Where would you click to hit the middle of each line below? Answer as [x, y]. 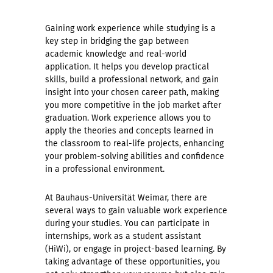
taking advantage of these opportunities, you [133, 262]
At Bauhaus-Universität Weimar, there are [126, 198]
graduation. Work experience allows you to [128, 118]
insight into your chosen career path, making [132, 92]
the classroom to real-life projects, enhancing [134, 144]
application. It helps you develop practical [127, 67]
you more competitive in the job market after [133, 105]
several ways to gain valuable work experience [136, 211]
